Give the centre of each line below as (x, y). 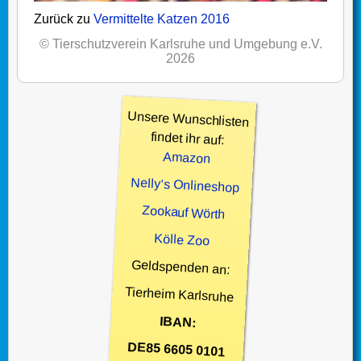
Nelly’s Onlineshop (185, 185)
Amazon (187, 158)
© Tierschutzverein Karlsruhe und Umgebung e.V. (180, 44)
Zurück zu (64, 19)
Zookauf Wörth (184, 213)
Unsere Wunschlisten (189, 119)
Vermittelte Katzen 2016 (162, 19)
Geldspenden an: (180, 268)
